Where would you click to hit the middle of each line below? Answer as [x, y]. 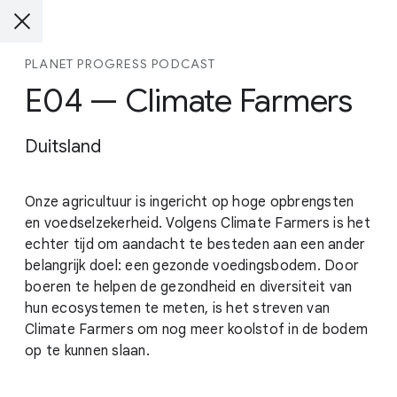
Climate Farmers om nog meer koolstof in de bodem [196, 330]
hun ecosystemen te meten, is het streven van [177, 308]
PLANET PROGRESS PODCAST [121, 64]
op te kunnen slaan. [87, 351]
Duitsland [63, 147]
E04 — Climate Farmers [189, 101]
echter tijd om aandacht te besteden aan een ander [195, 245]
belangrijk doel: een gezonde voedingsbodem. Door [192, 266]
